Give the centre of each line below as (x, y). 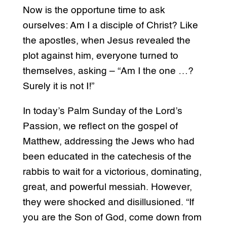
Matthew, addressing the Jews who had (108, 142)
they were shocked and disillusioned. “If (108, 203)
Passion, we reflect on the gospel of (100, 127)
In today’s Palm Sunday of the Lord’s (102, 111)
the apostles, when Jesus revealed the (106, 41)
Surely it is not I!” (58, 87)
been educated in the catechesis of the (107, 157)
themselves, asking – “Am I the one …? (108, 71)
